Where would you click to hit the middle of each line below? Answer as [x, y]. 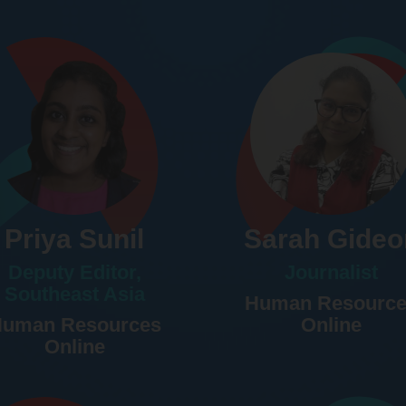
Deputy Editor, [74, 273]
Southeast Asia [74, 295]
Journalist [332, 273]
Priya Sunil [75, 239]
